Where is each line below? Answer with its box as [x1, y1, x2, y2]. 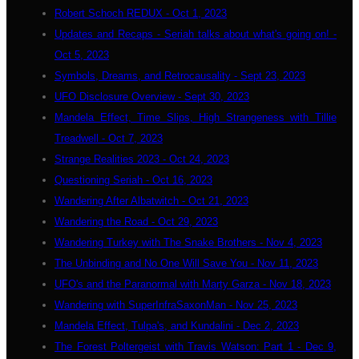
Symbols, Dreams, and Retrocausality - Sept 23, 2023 [54, 70, 305, 82]
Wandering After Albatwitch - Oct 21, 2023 [54, 195, 248, 207]
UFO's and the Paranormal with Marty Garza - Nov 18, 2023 [54, 278, 331, 290]
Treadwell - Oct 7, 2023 [54, 132, 163, 144]
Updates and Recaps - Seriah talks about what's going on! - [54, 28, 337, 40]
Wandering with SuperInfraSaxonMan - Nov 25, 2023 [54, 299, 297, 311]
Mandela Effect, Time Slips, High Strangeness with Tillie [54, 111, 337, 123]
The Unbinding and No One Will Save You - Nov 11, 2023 [54, 257, 318, 269]
